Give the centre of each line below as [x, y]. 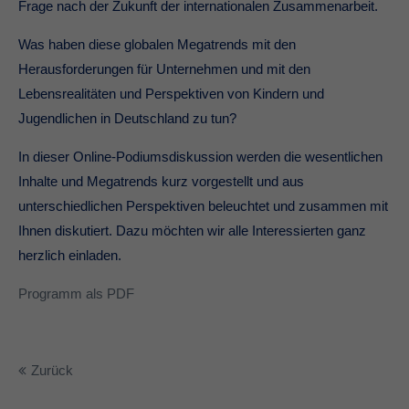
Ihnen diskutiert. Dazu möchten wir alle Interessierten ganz [192, 231]
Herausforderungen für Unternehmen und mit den [164, 69]
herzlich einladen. [70, 256]
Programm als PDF [76, 294]
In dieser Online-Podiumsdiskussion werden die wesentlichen [200, 157]
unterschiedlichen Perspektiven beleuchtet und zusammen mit [203, 206]
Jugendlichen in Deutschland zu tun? [127, 119]
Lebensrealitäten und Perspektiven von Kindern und [171, 94]
